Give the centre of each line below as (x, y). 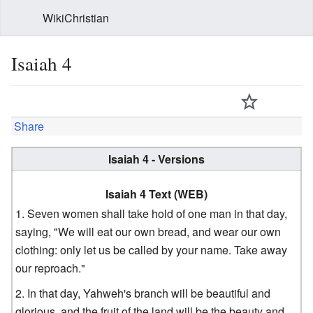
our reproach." (51, 268)
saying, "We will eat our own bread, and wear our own (148, 231)
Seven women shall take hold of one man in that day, (158, 213)
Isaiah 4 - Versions (156, 159)
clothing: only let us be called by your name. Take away (152, 249)
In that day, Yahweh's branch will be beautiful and (149, 293)
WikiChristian (76, 18)
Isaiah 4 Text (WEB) (156, 194)
